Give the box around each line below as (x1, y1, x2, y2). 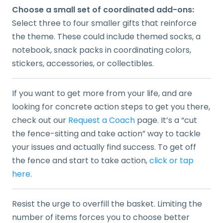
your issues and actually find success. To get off (12, 141, 196, 153)
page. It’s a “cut (135, 114, 197, 126)
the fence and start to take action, (12, 154, 149, 166)
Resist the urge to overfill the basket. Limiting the (12, 198, 202, 210)
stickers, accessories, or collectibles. (12, 57, 154, 69)
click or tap (149, 154, 194, 166)
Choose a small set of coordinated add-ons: (12, 3, 194, 15)
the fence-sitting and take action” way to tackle (12, 127, 201, 139)
